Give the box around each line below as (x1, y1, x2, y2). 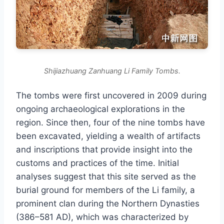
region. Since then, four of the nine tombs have (16, 117, 205, 127)
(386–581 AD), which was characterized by (16, 211, 188, 222)
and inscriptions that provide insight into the (16, 144, 192, 154)
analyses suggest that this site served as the (16, 171, 196, 181)
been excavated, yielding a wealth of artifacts (16, 130, 200, 141)
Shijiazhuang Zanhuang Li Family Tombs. (43, 66, 180, 75)
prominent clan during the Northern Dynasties (16, 198, 199, 208)
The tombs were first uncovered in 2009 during (16, 90, 206, 100)
